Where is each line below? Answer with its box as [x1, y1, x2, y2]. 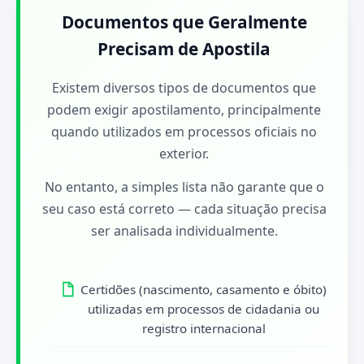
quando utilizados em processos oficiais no [51, 123, 317, 141]
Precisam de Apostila [97, 37, 271, 60]
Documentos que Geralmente [61, 11, 307, 33]
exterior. [159, 145, 209, 162]
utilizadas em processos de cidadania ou [88, 301, 319, 317]
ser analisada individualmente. [90, 222, 278, 240]
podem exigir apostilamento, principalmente [47, 101, 321, 119]
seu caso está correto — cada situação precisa [41, 200, 327, 218]
